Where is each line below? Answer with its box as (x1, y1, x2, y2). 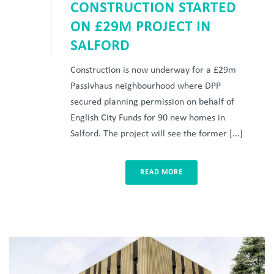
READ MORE (140, 168, 183, 176)
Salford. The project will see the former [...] (70, 128, 243, 139)
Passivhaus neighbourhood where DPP (70, 81, 221, 91)
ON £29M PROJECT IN (70, 20, 211, 35)
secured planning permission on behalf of (70, 97, 234, 107)
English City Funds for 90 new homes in (70, 113, 225, 123)
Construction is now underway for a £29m (70, 65, 236, 75)
